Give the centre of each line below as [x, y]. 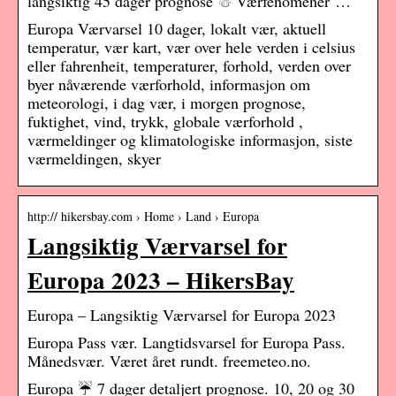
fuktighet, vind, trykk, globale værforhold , [165, 122]
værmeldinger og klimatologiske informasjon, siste [190, 140]
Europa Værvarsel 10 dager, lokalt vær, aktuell [177, 29]
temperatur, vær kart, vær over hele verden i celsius [191, 47]
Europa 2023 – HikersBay [161, 280]
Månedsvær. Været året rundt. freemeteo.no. [169, 361]
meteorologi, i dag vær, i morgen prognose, [167, 103]
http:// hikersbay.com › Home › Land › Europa [143, 217]
